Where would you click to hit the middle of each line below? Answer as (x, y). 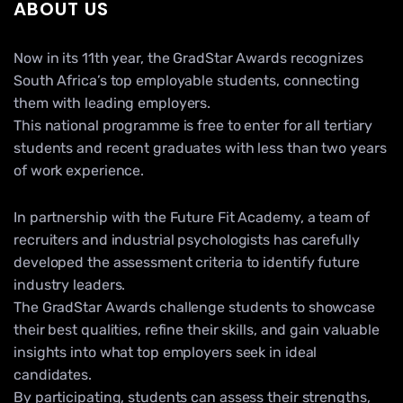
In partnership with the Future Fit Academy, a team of (192, 218)
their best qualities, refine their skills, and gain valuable (197, 330)
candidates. (53, 375)
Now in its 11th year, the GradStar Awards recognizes (188, 58)
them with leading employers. (112, 103)
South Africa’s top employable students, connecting (187, 80)
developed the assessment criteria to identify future (187, 263)
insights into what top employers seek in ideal (166, 353)
